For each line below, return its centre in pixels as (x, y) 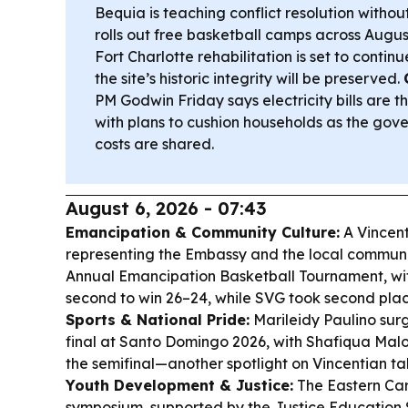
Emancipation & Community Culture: (203, 232)
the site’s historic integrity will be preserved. (249, 78)
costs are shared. (154, 144)
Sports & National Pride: (158, 320)
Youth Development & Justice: (179, 385)
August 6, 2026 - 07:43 (166, 208)
